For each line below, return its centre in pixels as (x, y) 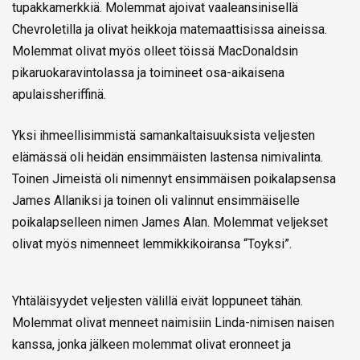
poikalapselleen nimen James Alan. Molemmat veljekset (170, 222)
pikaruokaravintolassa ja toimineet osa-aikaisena (148, 72)
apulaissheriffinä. (59, 94)
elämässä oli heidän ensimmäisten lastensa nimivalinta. (168, 157)
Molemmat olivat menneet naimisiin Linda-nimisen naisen (173, 322)
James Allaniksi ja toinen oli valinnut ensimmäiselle (156, 200)
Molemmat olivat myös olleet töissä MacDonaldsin (155, 51)
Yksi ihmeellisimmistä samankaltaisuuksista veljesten (164, 135)
